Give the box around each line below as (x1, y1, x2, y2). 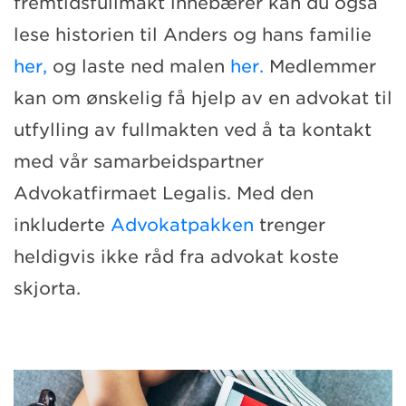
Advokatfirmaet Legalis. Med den (14, 182, 314, 204)
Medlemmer (264, 55, 376, 77)
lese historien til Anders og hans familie (14, 24, 372, 45)
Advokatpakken (111, 214, 254, 236)
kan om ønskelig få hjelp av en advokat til (14, 87, 392, 109)
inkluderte (14, 214, 111, 236)
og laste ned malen (47, 55, 230, 77)
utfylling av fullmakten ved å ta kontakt (14, 119, 372, 140)
